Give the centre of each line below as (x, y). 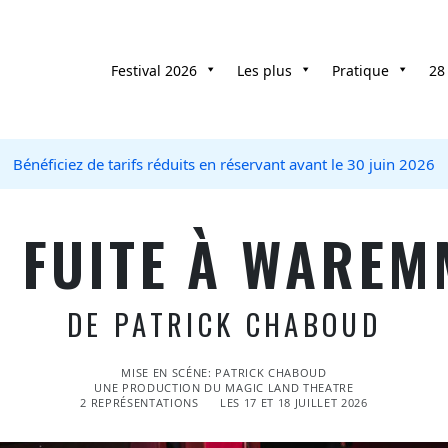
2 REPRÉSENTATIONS (141, 403)
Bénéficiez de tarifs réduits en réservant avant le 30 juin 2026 (224, 163)
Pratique (360, 71)
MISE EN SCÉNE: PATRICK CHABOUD (224, 373)
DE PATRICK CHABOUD (224, 324)
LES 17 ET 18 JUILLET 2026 (292, 403)
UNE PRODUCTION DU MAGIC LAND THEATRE (224, 388)
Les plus (264, 71)
